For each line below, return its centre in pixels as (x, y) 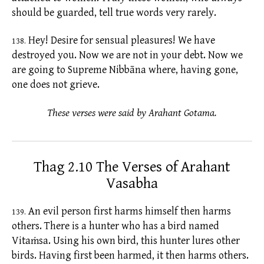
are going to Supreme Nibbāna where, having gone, (125, 70)
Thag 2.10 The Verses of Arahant (132, 167)
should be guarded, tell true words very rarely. (114, 12)
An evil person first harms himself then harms (128, 211)
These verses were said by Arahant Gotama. (132, 113)
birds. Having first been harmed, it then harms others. (130, 255)
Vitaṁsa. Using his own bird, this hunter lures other (126, 240)
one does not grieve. (56, 85)
